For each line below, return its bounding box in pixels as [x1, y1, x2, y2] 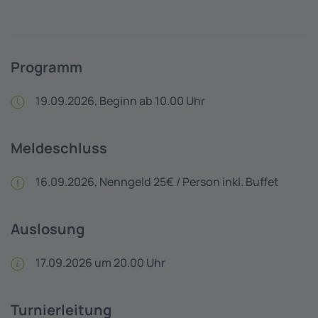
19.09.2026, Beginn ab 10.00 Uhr [35, 93, 205, 109]
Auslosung [11, 219, 84, 238]
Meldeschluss [11, 138, 107, 158]
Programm [11, 57, 82, 77]
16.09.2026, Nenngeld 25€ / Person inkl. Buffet [35, 174, 279, 190]
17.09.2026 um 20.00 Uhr [35, 255, 165, 270]
